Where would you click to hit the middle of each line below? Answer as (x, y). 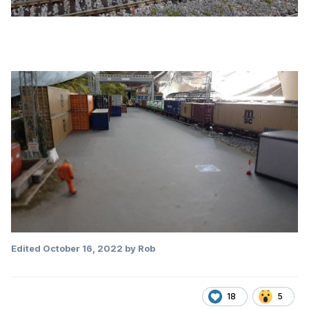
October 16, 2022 (83, 249)
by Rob (139, 249)
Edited (27, 249)
